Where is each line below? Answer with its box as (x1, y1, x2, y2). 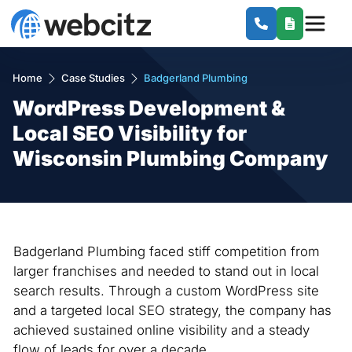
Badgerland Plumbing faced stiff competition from (13, 244, 320, 260)
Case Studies (61, 71, 125, 84)
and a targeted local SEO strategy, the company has (13, 302, 332, 319)
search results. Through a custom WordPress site (13, 283, 319, 299)
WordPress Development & (13, 96, 285, 120)
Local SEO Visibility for (13, 121, 247, 145)
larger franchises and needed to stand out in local (13, 263, 319, 280)
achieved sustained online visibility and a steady (13, 322, 310, 339)
